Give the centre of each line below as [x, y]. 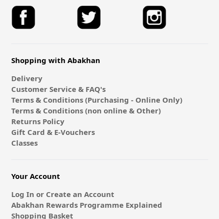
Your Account [35, 176]
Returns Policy [38, 121]
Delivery [27, 78]
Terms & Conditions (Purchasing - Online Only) [97, 100]
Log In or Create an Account [63, 194]
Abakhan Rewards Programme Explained [87, 205]
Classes [24, 143]
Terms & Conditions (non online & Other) [86, 111]
